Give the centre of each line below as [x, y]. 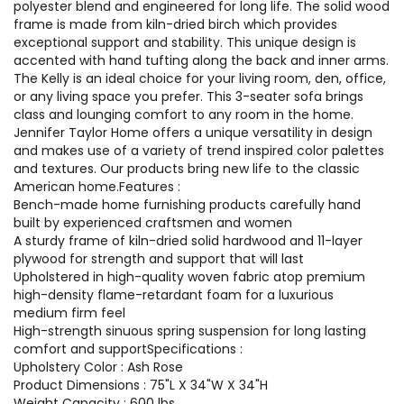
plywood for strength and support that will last [159, 259]
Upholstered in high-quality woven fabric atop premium [189, 277]
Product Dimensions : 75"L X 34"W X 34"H [141, 385]
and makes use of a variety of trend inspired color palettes [199, 151]
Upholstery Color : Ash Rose [98, 367]
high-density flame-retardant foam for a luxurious [174, 295]
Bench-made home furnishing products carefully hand [187, 205]
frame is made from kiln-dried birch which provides [175, 24]
